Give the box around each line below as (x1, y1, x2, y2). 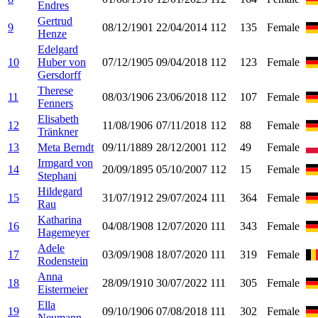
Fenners (38, 97, 73, 109)
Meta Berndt (38, 141, 94, 153)
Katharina (38, 213, 82, 226)
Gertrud (38, 14, 72, 27)
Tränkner (38, 125, 78, 138)
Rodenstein (38, 254, 88, 267)
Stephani (38, 169, 77, 182)
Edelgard (38, 43, 78, 55)
